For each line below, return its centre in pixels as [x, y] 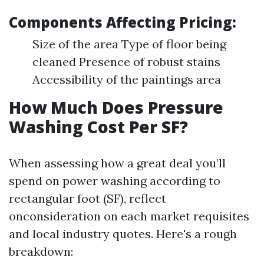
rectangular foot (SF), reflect [88, 198]
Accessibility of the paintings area [127, 79]
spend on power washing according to [115, 181]
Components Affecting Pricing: [123, 22]
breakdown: [41, 251]
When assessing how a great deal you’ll [117, 163]
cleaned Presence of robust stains [126, 62]
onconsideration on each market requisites [129, 216]
